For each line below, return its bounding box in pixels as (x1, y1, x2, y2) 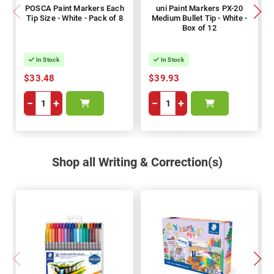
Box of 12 (182, 23, 217, 32)
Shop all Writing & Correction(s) (51, 154, 223, 169)
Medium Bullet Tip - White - (151, 13, 248, 23)
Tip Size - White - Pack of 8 (26, 13, 123, 23)
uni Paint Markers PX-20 (156, 3, 243, 13)
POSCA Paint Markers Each (25, 3, 124, 13)
